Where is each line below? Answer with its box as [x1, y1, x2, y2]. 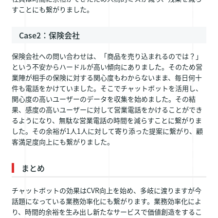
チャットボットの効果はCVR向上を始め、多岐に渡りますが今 [12, 185, 201, 195]
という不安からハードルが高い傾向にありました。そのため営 [12, 61, 202, 72]
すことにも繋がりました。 [12, 4, 93, 14]
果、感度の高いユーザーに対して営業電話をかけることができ [12, 104, 202, 114]
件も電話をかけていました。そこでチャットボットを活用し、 [12, 83, 202, 93]
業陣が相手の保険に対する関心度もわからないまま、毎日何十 [12, 72, 202, 82]
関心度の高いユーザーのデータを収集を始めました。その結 [12, 93, 196, 104]
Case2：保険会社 [19, 29, 80, 41]
